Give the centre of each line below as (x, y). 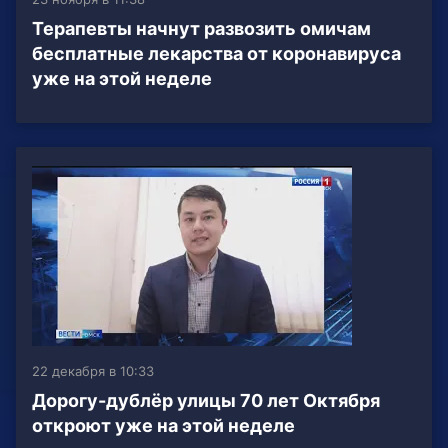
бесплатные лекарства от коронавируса (216, 54)
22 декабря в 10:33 (93, 371)
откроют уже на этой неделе (163, 426)
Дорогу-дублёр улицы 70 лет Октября (206, 401)
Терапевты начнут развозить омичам (201, 29)
